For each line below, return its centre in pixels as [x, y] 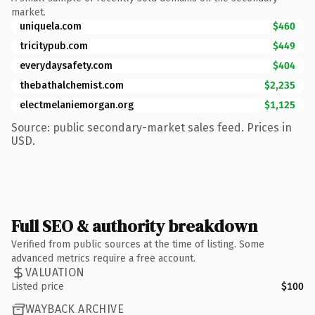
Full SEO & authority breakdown [134, 226]
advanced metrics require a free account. [103, 258]
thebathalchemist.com [72, 85]
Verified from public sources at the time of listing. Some [138, 244]
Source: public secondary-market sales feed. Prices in [152, 127]
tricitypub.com [54, 46]
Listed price [38, 286]
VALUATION [55, 272]
